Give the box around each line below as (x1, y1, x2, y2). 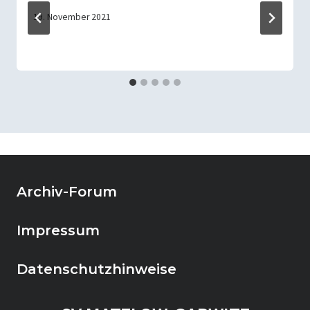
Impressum (17, 222, 100, 239)
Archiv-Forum (17, 183, 117, 200)
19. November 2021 (33, 11, 111, 24)
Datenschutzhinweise (17, 261, 176, 277)
